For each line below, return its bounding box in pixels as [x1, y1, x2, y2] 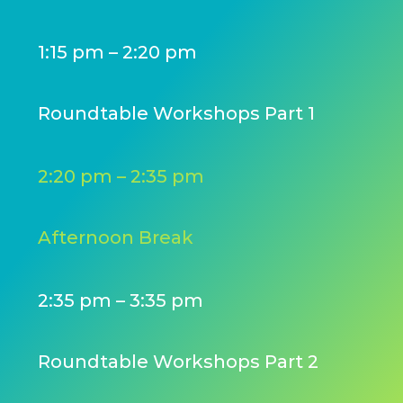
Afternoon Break [38, 226, 194, 248]
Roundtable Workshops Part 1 [38, 102, 316, 124]
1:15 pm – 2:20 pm [38, 40, 198, 63]
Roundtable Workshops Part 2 [38, 350, 319, 372]
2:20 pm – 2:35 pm [38, 165, 205, 187]
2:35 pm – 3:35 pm [38, 289, 204, 311]
